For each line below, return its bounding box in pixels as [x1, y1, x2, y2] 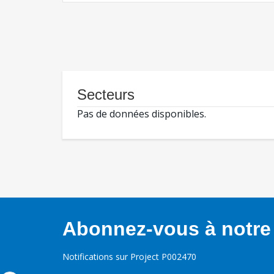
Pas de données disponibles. [77, 107, 206, 121]
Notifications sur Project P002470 [62, 251, 196, 263]
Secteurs [77, 86, 135, 103]
